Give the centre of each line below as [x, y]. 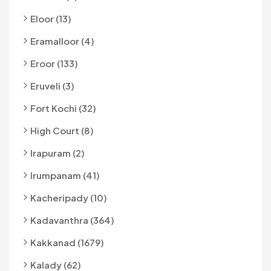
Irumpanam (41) [65, 175]
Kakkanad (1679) [67, 242]
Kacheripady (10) [69, 197]
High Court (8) [62, 130]
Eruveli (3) [52, 85]
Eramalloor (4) [62, 41]
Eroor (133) [54, 63]
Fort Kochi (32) [63, 108]
